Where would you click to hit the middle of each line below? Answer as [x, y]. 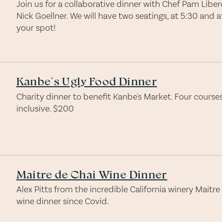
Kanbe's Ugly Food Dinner [86, 82]
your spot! [36, 27]
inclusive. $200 [45, 108]
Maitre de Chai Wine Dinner [92, 174]
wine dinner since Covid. [62, 201]
